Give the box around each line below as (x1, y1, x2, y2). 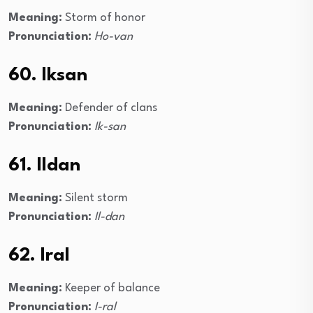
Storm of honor (62, 12, 145, 24)
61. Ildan (8, 156, 80, 175)
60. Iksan (8, 66, 87, 85)
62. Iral (8, 247, 70, 265)
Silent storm (62, 192, 128, 205)
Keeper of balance (62, 282, 160, 295)
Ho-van (94, 31, 133, 43)
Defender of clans (62, 102, 157, 115)
